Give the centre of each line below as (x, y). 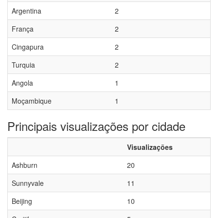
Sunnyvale (28, 183)
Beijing (22, 201)
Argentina (27, 11)
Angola (22, 83)
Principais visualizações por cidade (96, 126)
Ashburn (25, 165)
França (23, 29)
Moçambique (32, 101)
